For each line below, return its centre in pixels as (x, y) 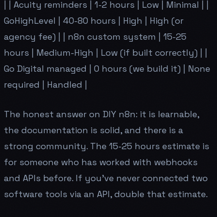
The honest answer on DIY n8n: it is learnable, (101, 114)
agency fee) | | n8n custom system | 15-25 (95, 36)
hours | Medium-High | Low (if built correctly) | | (106, 52)
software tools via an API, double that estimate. (106, 194)
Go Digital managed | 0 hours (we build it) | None (107, 68)
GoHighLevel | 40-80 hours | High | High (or (94, 20)
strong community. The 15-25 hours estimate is (107, 146)
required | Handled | (46, 84)
